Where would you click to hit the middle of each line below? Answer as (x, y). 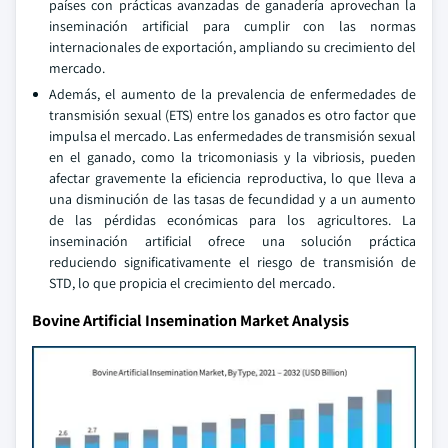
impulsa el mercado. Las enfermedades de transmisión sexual (232, 136)
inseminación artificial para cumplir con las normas (232, 26)
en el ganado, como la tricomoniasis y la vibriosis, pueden (232, 157)
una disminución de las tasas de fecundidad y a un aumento (232, 199)
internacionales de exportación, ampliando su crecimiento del (232, 47)
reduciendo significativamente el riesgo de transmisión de (232, 262)
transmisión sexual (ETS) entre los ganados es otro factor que (232, 115)
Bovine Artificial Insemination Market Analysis (190, 320)
